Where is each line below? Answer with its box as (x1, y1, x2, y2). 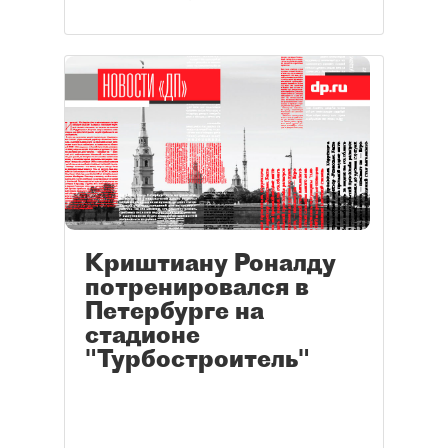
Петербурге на (85, 295, 264, 326)
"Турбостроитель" (85, 343, 310, 374)
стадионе (85, 319, 200, 350)
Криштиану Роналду (85, 247, 336, 278)
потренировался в (85, 271, 309, 302)
